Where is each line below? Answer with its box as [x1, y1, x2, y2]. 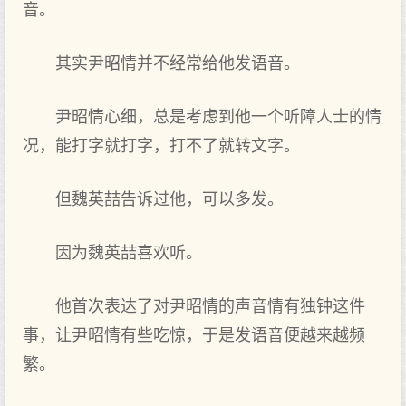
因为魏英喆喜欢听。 [55, 244, 202, 262]
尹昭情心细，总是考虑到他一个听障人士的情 [55, 108, 382, 126]
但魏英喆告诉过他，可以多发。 [55, 190, 284, 208]
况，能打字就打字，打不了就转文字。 [23, 137, 300, 155]
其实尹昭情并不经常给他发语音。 [55, 54, 300, 72]
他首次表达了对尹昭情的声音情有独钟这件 [55, 297, 365, 315]
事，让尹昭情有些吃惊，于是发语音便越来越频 [23, 326, 365, 344]
